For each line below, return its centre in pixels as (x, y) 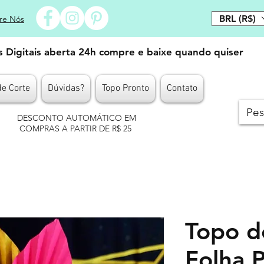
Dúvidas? (66, 88)
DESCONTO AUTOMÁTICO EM (77, 118)
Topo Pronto (126, 88)
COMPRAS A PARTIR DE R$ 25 (77, 128)
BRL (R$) (237, 18)
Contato (182, 88)
